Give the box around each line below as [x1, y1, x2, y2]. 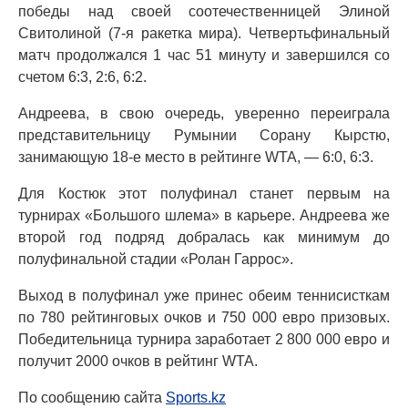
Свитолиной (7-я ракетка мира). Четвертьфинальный [18, 25, 390, 42]
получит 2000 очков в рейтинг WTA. [18, 353, 258, 370]
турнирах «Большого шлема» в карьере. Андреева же [18, 208, 390, 224]
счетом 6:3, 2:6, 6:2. [18, 69, 147, 86]
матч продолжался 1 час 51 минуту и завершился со [18, 47, 390, 64]
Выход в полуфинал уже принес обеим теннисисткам [18, 288, 390, 304]
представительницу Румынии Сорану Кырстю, [18, 127, 390, 144]
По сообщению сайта [18, 390, 166, 406]
